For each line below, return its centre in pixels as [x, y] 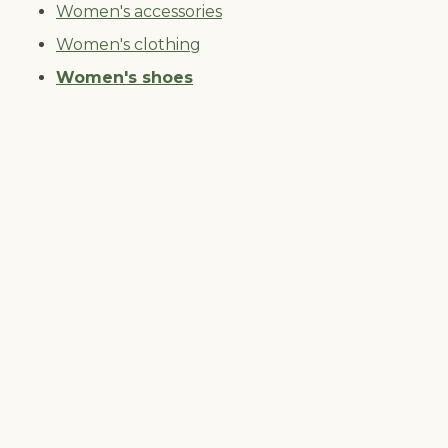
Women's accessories [139, 12]
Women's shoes [124, 78]
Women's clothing [128, 45]
